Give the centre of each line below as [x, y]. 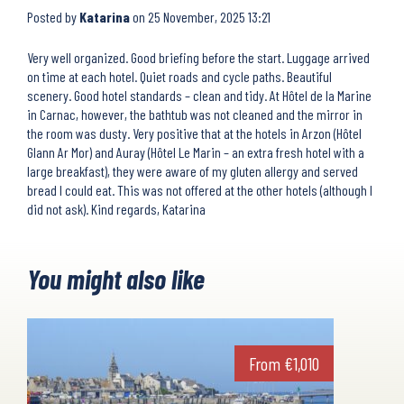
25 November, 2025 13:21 [209, 16]
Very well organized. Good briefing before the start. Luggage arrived [198, 57]
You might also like [116, 278]
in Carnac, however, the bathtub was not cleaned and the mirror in [195, 114]
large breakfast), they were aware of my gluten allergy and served [193, 170]
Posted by [53, 16]
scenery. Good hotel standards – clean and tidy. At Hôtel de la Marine [199, 95]
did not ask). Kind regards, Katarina [116, 208]
